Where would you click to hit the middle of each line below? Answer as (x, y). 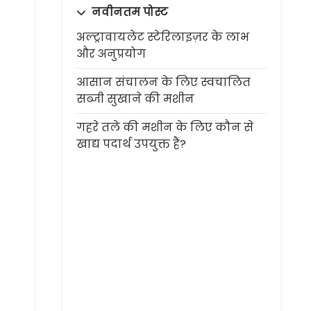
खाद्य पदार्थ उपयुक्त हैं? (131, 144)
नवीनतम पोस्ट (128, 12)
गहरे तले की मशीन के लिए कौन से (165, 127)
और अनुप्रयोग (111, 54)
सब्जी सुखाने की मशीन (135, 99)
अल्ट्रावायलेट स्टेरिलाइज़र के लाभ (163, 37)
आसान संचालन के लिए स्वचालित (163, 82)
